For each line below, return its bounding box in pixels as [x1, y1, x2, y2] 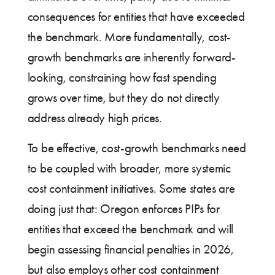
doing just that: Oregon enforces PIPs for [27, 201, 220, 216]
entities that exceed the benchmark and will [27, 221, 234, 236]
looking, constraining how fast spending [27, 69, 217, 85]
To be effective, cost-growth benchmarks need [27, 140, 246, 155]
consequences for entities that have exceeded [27, 9, 245, 24]
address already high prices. [27, 110, 162, 125]
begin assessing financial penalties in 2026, [27, 241, 234, 257]
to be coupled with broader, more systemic [27, 160, 231, 176]
